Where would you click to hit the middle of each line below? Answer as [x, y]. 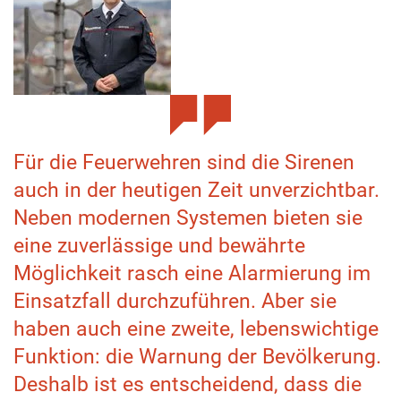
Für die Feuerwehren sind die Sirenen [184, 162]
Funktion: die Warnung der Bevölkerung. [197, 357]
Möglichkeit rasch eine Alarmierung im [192, 273]
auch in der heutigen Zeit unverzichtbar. [196, 190]
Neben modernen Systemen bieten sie [188, 218]
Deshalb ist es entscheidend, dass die [188, 384]
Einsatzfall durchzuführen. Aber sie [175, 301]
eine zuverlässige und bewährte [159, 246]
